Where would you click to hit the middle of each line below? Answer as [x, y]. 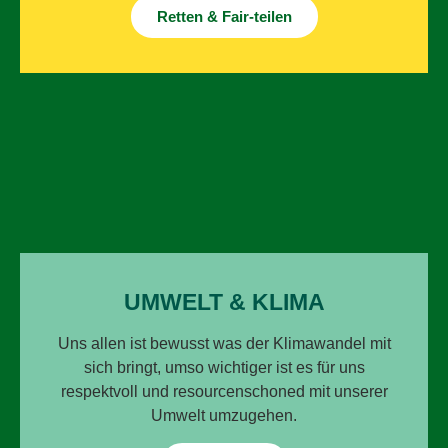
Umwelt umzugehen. [224, 415]
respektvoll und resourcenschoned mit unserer [224, 391]
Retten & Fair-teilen [224, 16]
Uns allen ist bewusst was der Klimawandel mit [224, 343]
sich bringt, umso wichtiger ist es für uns [224, 367]
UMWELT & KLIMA [224, 301]
